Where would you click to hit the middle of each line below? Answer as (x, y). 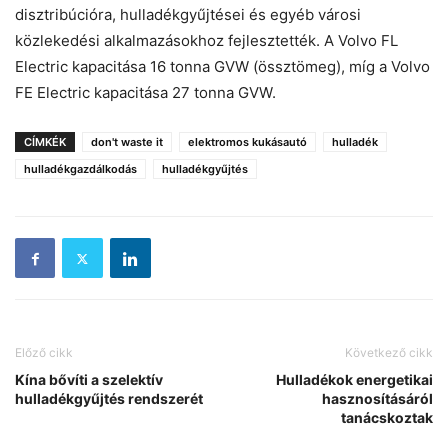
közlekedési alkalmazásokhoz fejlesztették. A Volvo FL (206, 41)
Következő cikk (389, 353)
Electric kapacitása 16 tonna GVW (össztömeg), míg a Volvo (222, 67)
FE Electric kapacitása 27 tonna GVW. (145, 93)
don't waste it (127, 142)
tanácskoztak (387, 418)
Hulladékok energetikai (354, 380)
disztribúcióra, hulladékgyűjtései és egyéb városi (188, 15)
